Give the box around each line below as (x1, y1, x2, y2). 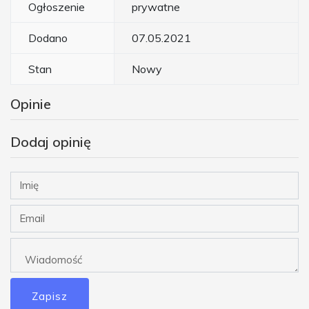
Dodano (28, 30, 68, 45)
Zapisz (32, 289, 68, 303)
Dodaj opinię (10, 132, 91, 150)
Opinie (10, 94, 51, 112)
